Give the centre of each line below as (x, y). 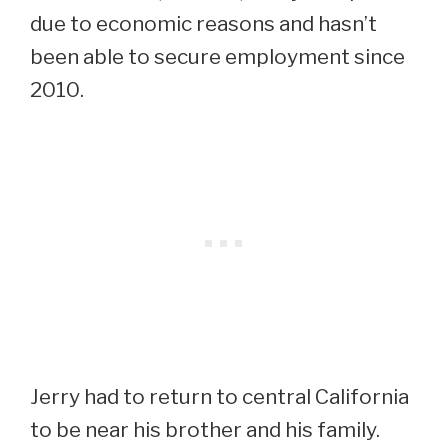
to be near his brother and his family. (205, 429)
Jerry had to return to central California (219, 396)
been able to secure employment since (217, 56)
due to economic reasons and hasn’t (203, 23)
